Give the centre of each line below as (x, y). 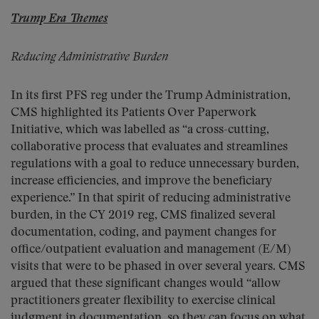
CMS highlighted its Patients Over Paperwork (134, 113)
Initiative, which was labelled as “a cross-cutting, (140, 130)
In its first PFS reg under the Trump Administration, (151, 96)
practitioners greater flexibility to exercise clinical (143, 301)
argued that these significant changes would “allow (146, 284)
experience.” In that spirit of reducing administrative (151, 198)
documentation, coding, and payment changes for (143, 232)
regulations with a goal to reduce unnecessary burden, (155, 164)
